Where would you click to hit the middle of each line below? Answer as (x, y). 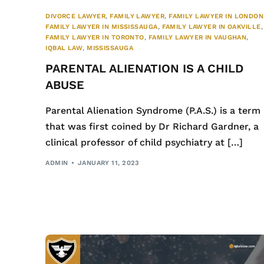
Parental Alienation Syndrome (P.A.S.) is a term (153, 110)
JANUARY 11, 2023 (108, 163)
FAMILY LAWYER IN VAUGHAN (197, 37)
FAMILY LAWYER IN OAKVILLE (211, 27)
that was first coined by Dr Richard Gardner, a (152, 126)
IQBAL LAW (64, 48)
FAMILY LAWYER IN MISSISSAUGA (102, 27)
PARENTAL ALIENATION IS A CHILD (145, 68)
